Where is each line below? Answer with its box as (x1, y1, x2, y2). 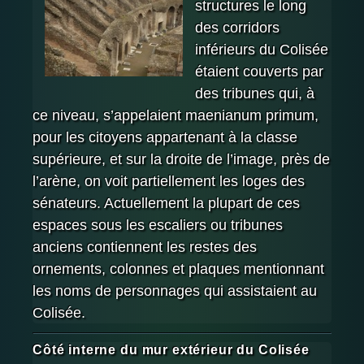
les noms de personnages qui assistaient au (32, 283, 317, 300)
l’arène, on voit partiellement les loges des (32, 173, 305, 190)
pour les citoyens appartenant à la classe (32, 129, 297, 146)
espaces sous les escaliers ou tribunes (32, 217, 283, 234)
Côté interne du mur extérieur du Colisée (32, 343, 310, 357)
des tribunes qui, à (195, 85, 314, 102)
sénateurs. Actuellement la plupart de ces (32, 195, 300, 212)
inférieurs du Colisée (195, 41, 328, 58)
